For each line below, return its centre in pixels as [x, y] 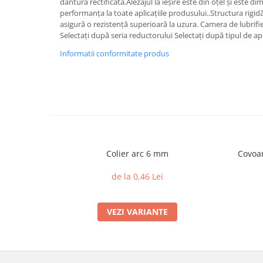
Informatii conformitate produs [114, 53]
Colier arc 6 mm [137, 154]
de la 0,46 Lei [137, 176]
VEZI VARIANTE [137, 212]
